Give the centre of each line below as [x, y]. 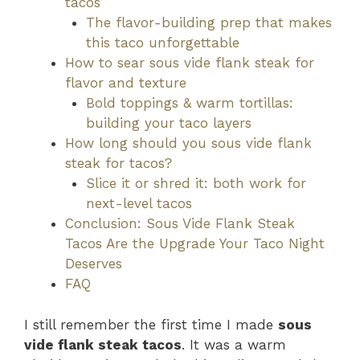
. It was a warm [234, 344]
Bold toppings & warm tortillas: [189, 103]
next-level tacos [139, 203]
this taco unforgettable [162, 43]
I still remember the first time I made [151, 324]
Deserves [94, 264]
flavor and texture [126, 83]
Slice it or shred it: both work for [196, 183]
